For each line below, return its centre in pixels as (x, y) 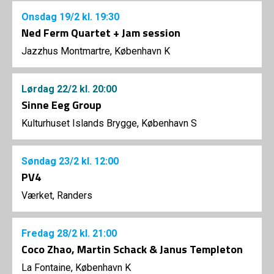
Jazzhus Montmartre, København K (96, 51)
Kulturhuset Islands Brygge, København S (109, 123)
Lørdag (39, 89)
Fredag (39, 233)
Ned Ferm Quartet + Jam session (101, 33)
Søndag (40, 161)
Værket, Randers (57, 195)
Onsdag (40, 17)
